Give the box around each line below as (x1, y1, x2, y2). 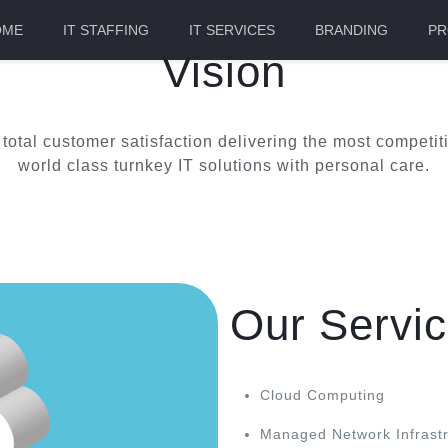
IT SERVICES (189, 22, 276, 38)
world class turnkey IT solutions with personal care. (17, 157, 430, 174)
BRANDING (315, 22, 389, 38)
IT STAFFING (63, 22, 150, 38)
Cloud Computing (260, 387, 386, 403)
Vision (161, 47, 286, 96)
